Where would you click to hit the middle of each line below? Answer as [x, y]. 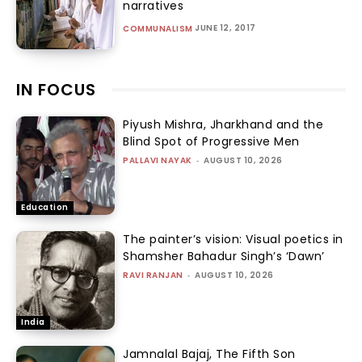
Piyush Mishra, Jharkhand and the [223, 124]
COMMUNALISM [158, 28]
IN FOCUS [56, 89]
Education [45, 208]
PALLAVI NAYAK [158, 160]
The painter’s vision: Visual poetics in [233, 240]
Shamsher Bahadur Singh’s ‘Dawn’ [224, 257]
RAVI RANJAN [153, 276]
